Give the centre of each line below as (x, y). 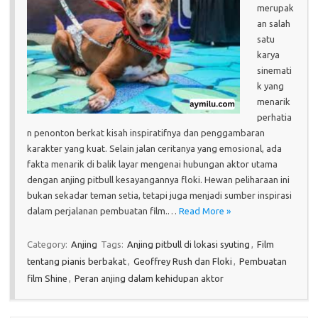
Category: (48, 244)
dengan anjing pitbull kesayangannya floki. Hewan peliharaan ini (158, 179)
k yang (270, 86)
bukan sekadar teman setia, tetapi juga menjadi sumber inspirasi (159, 195)
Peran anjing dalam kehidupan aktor (149, 278)
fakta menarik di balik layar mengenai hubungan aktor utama (152, 164)
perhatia (274, 117)
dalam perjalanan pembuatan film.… (103, 210)
